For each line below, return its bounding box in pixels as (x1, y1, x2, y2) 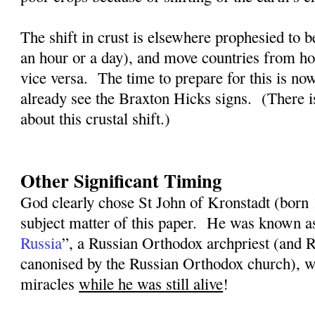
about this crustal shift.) (20, 108, 171, 129)
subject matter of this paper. (20, 212, 198, 233)
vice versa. (20, 67, 89, 89)
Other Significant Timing (20, 167, 222, 195)
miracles (20, 273, 79, 295)
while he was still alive (79, 273, 224, 295)
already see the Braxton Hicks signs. (20, 87, 252, 109)
